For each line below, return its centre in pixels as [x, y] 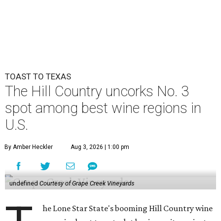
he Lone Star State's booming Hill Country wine [128, 208]
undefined [24, 183]
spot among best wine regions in [103, 108]
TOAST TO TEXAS [38, 76]
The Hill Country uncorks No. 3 [97, 91]
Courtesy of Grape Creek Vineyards [87, 183]
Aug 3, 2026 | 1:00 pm [100, 147]
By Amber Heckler [29, 147]
